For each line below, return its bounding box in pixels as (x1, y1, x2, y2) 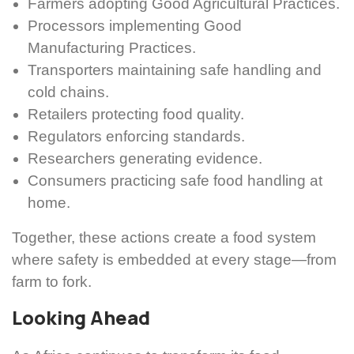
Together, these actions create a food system (12, 228, 316, 246)
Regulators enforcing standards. (28, 127, 245, 145)
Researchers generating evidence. (28, 149, 262, 167)
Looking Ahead (12, 304, 150, 330)
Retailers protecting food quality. (28, 105, 244, 122)
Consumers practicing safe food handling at (28, 171, 322, 189)
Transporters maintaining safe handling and (28, 61, 322, 78)
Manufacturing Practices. (28, 39, 196, 56)
